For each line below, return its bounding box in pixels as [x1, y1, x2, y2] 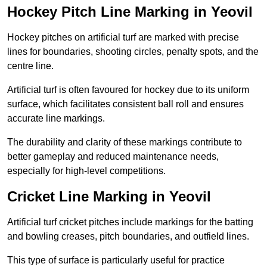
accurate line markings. [7, 113, 105, 124]
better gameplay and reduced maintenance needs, [7, 151, 219, 162]
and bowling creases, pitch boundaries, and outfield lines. [7, 231, 249, 242]
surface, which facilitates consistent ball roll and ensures [7, 99, 244, 110]
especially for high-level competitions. [7, 166, 166, 176]
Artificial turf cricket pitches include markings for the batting [7, 217, 253, 228]
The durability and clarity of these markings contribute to [7, 137, 242, 148]
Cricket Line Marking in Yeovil [7, 188, 211, 205]
